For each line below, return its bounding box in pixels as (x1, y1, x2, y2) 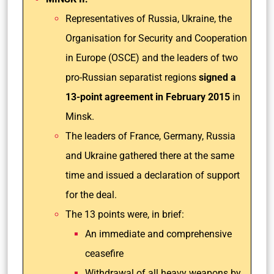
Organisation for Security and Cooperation (65, 32, 247, 44)
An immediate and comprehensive (85, 228, 232, 240)
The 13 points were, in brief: (65, 209, 184, 220)
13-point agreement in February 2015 (65, 91, 230, 103)
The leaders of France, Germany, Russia (65, 130, 235, 142)
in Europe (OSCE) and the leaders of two (65, 52, 238, 64)
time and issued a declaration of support (65, 169, 240, 181)
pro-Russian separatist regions (65, 72, 199, 83)
